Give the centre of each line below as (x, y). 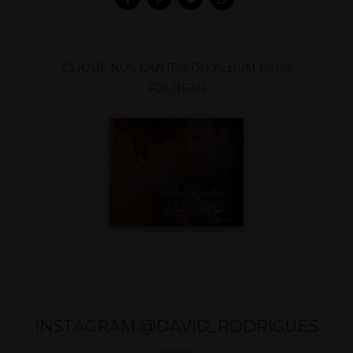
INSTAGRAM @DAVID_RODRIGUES (176, 326)
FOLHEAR (176, 88)
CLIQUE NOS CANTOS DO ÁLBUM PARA (176, 67)
